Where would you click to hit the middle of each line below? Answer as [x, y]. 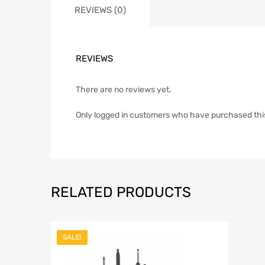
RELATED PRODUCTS [121, 193]
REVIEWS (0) [100, 10]
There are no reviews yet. [124, 90]
